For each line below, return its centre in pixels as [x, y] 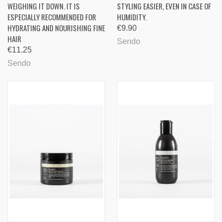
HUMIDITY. [132, 17]
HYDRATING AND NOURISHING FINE [56, 28]
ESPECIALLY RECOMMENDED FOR [52, 17]
